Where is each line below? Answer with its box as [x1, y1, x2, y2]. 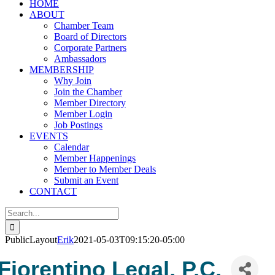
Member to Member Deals [54, 164, 156, 174]
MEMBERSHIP [29, 64, 94, 75]
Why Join [54, 76, 91, 86]
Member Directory [54, 98, 126, 108]
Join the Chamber [54, 87, 122, 97]
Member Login [54, 109, 112, 119]
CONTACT [29, 186, 77, 196]
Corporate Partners [54, 42, 126, 53]
